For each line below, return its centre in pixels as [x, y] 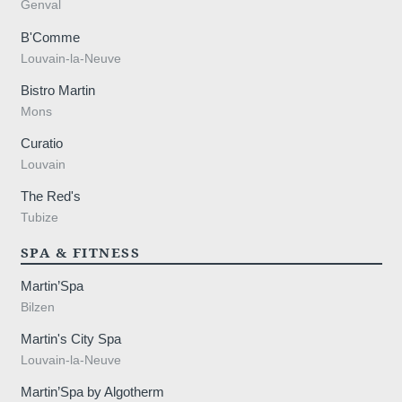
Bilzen [37, 307]
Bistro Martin [57, 90]
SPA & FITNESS [80, 253]
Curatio [41, 144]
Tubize [39, 218]
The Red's [50, 197]
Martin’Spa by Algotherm [92, 392]
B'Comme [50, 37]
